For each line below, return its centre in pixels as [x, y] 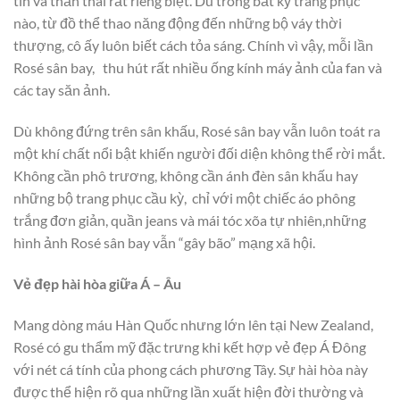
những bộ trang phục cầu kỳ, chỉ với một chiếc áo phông [184, 198]
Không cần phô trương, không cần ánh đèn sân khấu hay [186, 176]
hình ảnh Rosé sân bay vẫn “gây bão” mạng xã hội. [164, 243]
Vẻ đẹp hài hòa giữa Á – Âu [97, 283]
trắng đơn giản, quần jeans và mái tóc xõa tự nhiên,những [190, 221]
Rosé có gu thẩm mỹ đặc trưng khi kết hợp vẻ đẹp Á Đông [190, 346]
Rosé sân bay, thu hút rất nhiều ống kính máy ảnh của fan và [198, 68]
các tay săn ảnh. [62, 90]
